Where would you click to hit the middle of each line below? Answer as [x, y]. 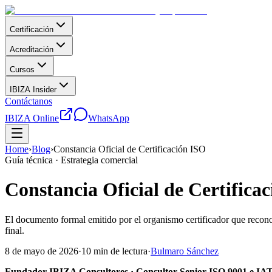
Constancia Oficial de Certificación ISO [130, 149]
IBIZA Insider [33, 90]
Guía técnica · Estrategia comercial [71, 160]
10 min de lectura [114, 251]
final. [15, 230]
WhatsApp [109, 118]
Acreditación [32, 49]
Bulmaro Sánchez [185, 251]
